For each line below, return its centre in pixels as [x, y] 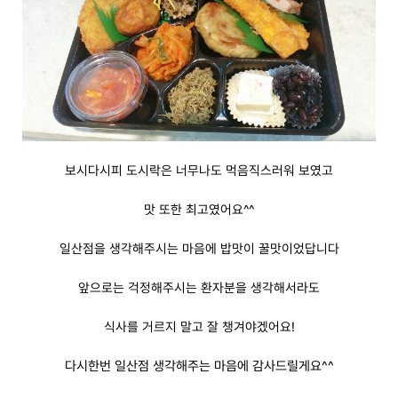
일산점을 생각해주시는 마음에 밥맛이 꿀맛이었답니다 [199, 248]
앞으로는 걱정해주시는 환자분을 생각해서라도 [199, 287]
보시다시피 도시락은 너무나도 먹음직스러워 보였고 [199, 170]
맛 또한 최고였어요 [194, 209]
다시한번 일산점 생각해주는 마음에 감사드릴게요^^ [199, 366]
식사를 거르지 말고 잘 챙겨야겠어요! [199, 326]
